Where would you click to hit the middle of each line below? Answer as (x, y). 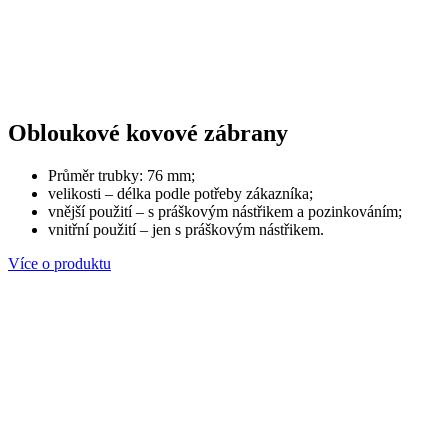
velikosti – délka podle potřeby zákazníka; (180, 193)
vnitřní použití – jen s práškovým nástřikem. (186, 229)
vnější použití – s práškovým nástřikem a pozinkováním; (225, 211)
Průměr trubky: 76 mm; (121, 175)
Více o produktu (59, 263)
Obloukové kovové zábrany (148, 132)
